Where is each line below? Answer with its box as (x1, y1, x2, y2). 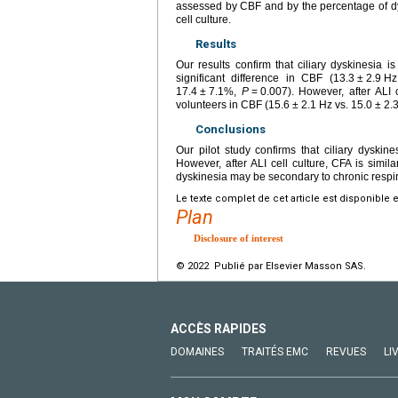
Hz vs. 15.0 (319, 99, 372, 112)
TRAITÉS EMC (242, 346, 308, 359)
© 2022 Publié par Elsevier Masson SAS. (176, 260, 366, 273)
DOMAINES (171, 346, 224, 359)
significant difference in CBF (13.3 (176, 72, 354, 85)
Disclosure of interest (194, 233, 283, 244)
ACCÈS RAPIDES (171, 322, 267, 337)
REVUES (326, 346, 366, 359)
